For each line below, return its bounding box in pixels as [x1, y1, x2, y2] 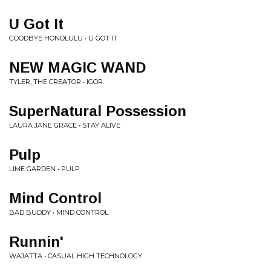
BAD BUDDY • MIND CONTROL [9, 208, 108, 217]
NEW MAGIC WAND [9, 59, 146, 76]
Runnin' [9, 233, 64, 250]
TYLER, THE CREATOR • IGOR [9, 77, 103, 86]
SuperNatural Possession [9, 103, 186, 119]
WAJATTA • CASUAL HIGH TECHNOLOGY [9, 252, 142, 260]
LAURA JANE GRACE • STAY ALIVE [9, 121, 120, 129]
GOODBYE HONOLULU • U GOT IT [9, 34, 117, 42]
